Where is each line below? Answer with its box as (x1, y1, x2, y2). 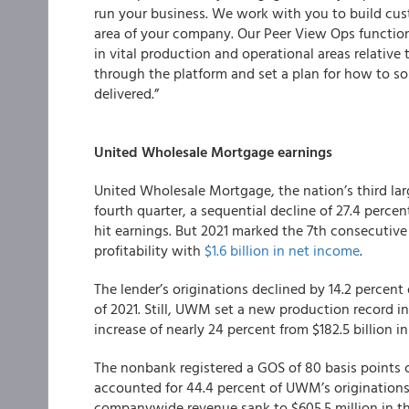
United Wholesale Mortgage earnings (94, 141, 332, 163)
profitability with (94, 239, 204, 261)
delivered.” (94, 82, 159, 104)
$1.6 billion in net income (204, 239, 360, 261)
